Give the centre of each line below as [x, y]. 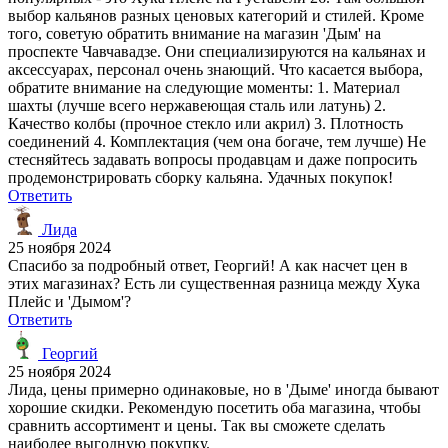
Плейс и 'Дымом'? [69, 301]
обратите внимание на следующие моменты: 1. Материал [204, 87]
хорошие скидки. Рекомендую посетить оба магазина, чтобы [214, 407]
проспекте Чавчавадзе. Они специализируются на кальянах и [217, 51]
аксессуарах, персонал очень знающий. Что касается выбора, [215, 69]
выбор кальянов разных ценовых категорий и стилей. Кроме [216, 15]
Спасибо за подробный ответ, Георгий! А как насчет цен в [208, 265]
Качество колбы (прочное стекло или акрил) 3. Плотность [205, 123]
